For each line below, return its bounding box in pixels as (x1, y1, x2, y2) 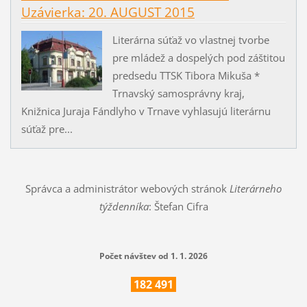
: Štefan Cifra (148, 199, 208, 213)
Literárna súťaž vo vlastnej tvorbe (112, 32, 269, 47)
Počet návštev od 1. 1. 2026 (99, 249, 208, 262)
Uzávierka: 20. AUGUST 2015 (21, 3, 195, 21)
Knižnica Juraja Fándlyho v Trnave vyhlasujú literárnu (21, 103, 271, 118)
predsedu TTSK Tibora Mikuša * (112, 68, 260, 82)
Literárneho (230, 181, 282, 195)
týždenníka (99, 199, 149, 213)
